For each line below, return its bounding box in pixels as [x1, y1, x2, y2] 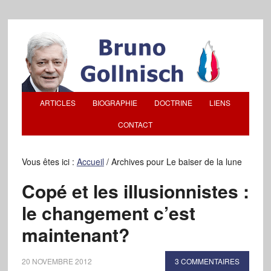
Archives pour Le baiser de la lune [108, 155, 242, 168]
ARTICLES [40, 97, 76, 108]
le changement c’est [21, 200, 195, 226]
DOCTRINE [154, 97, 193, 108]
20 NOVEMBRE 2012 [21, 256, 92, 266]
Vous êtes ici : [21, 155, 77, 168]
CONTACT [118, 119, 153, 129]
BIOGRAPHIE [93, 97, 138, 108]
